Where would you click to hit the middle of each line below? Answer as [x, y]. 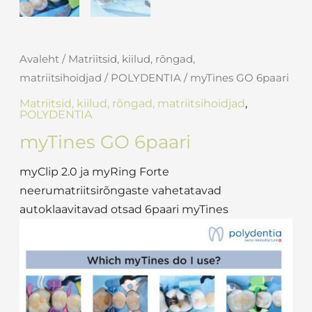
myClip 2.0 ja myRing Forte [94, 172]
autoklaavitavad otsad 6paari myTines [124, 210]
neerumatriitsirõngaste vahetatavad [120, 191]
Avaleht [39, 60]
